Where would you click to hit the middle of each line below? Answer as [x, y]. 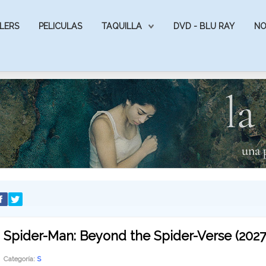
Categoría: [20, 259]
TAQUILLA [122, 26]
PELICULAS [60, 26]
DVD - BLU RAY [204, 26]
